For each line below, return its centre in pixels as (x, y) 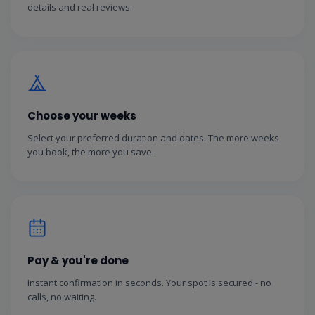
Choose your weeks (82, 115)
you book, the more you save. (91, 152)
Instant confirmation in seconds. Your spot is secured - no (149, 282)
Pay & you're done (78, 260)
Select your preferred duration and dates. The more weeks (153, 137)
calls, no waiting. (62, 296)
